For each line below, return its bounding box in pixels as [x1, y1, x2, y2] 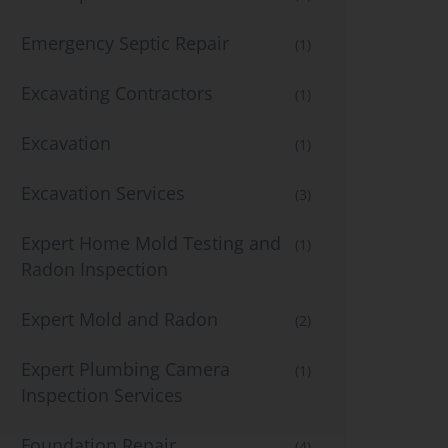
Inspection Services [21, 383, 183, 407]
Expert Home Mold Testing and [21, 231, 281, 255]
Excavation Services [21, 181, 185, 205]
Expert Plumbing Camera [21, 357, 230, 381]
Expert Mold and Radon [21, 307, 218, 331]
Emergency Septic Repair [21, 31, 229, 55]
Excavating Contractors [21, 81, 213, 105]
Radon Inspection [21, 257, 168, 281]
